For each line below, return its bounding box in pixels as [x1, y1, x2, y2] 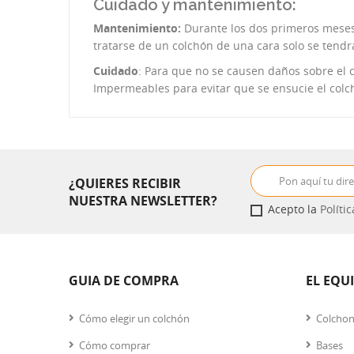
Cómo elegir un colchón [79, 311, 190, 326]
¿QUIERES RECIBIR [69, 174, 181, 192]
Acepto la [268, 201, 320, 217]
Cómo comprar [79, 338, 150, 352]
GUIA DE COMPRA [69, 272, 179, 289]
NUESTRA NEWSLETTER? [69, 191, 217, 209]
